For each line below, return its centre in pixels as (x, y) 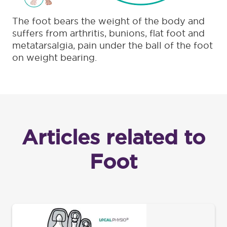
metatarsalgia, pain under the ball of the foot (112, 45)
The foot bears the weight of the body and (108, 21)
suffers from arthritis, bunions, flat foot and (108, 33)
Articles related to (113, 137)
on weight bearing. (54, 58)
